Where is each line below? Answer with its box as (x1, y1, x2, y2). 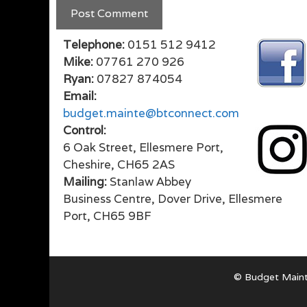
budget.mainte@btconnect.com (63, 106, 239, 121)
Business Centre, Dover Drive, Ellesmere (63, 191, 282, 206)
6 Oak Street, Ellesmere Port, (63, 140, 223, 155)
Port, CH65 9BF (63, 208, 151, 223)
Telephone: (63, 37, 125, 52)
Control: (63, 123, 106, 138)
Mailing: (63, 174, 107, 189)
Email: (63, 88, 97, 103)
